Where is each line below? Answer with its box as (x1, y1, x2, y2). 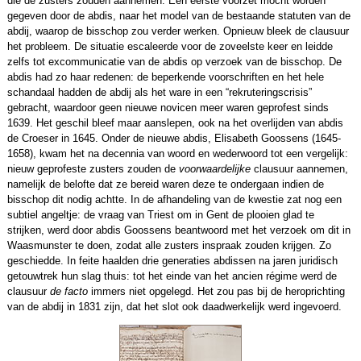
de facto (49, 285, 88, 298)
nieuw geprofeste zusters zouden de (6, 163, 179, 176)
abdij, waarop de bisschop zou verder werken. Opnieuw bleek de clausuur (6, 25, 349, 38)
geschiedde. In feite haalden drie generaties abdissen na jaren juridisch (6, 255, 338, 268)
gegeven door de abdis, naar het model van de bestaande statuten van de (6, 10, 351, 23)
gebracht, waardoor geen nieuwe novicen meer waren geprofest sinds (6, 102, 329, 114)
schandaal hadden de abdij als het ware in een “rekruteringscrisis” (6, 86, 312, 99)
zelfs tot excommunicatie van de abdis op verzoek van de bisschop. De (6, 56, 342, 68)
